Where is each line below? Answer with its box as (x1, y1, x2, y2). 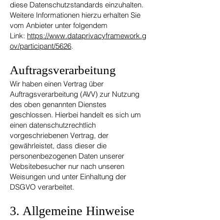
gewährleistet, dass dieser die (10, 141, 107, 150)
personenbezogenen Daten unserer (10, 151, 124, 161)
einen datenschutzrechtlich (10, 120, 96, 130)
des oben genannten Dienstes (10, 100, 107, 109)
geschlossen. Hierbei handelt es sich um (10, 110, 141, 119)
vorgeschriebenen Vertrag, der (10, 131, 109, 140)
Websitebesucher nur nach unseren (10, 162, 124, 171)
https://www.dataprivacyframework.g (27, 31, 146, 40)
